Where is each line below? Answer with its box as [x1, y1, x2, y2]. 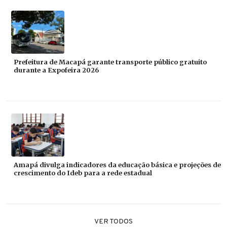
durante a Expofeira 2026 [14, 65, 99, 74]
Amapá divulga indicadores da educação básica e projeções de [14, 160, 221, 169]
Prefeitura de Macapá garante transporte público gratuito [14, 57, 207, 66]
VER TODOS [94, 217, 133, 226]
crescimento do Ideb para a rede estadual [14, 168, 152, 177]
